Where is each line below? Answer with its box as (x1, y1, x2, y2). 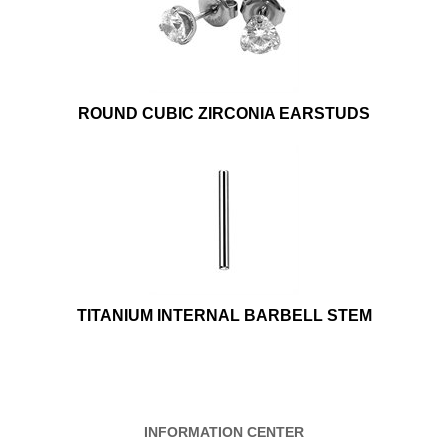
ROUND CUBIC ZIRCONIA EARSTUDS (78, 105, 370, 123)
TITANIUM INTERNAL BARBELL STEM (76, 307, 372, 325)
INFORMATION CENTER (144, 424, 304, 441)
